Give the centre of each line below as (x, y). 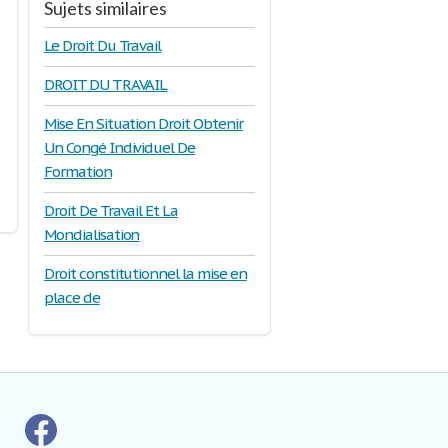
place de (72, 297)
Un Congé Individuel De (120, 147)
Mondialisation (92, 234)
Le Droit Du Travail (103, 45)
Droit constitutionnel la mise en (145, 273)
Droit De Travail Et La (111, 210)
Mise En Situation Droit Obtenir (143, 123)
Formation (78, 171)
